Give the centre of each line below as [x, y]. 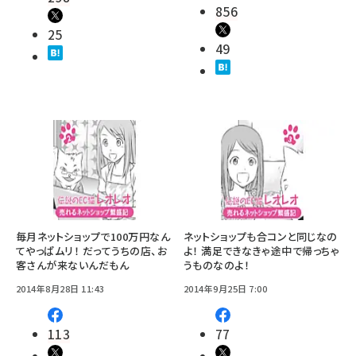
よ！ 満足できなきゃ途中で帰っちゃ [262, 250]
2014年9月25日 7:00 [226, 288]
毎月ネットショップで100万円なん [93, 236]
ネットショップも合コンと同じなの [261, 236]
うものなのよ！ [217, 265]
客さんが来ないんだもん [73, 265]
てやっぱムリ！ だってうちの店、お [92, 250]
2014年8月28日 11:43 [60, 288]
